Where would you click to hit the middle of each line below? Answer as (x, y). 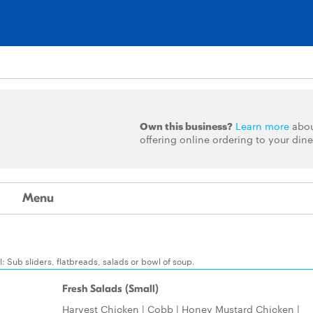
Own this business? (186, 125)
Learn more (262, 126)
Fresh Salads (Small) (110, 289)
